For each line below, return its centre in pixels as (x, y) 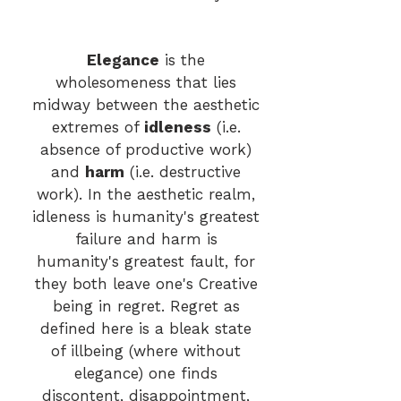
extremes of (98, 127)
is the (182, 60)
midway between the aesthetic (146, 105)
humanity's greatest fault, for (146, 261)
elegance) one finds (146, 373)
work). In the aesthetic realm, (146, 194)
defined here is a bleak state (146, 328)
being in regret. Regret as (146, 306)
